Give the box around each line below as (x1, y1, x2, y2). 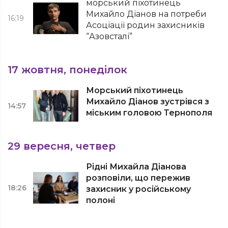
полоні (86, 195, 116, 205)
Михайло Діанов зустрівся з (86, 97, 210, 106)
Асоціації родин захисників (86, 20, 205, 30)
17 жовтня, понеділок (8, 64, 127, 76)
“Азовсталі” (86, 32, 133, 41)
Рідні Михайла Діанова (86, 162, 187, 172)
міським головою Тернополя (86, 108, 213, 118)
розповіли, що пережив (86, 173, 191, 183)
